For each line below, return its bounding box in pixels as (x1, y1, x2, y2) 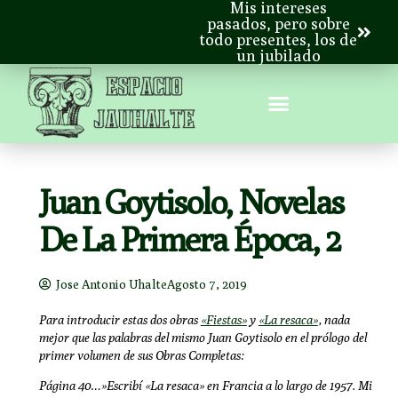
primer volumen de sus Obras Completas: (38, 348, 244, 363)
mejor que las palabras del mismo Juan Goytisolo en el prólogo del (38, 330, 367, 346)
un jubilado (235, 46, 321, 65)
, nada (317, 313, 350, 328)
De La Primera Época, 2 (38, 219, 339, 260)
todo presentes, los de (199, 30, 357, 49)
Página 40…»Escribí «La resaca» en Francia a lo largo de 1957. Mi (38, 378, 372, 394)
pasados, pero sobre (206, 14, 350, 33)
